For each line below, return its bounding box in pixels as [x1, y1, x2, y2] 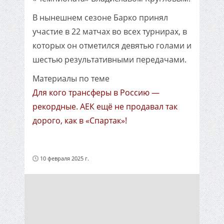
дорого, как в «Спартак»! [32, 115, 127, 126]
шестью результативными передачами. [32, 54, 186, 65]
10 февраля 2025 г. [40, 154, 89, 162]
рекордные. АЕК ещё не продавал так [32, 101, 177, 112]
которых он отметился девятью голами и [32, 40, 191, 51]
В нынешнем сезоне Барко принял [32, 12, 168, 23]
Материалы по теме [32, 73, 109, 84]
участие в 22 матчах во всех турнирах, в [32, 26, 187, 37]
